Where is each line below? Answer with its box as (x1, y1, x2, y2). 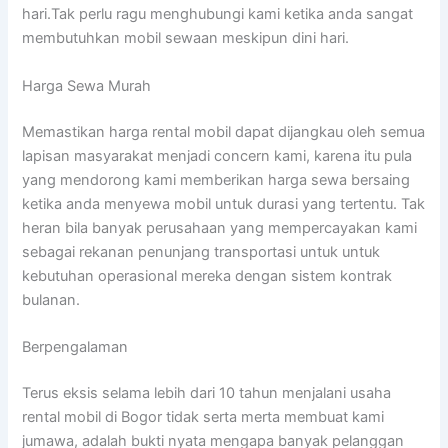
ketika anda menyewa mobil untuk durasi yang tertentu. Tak (22, 194, 426, 213)
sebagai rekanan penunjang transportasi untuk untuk (22, 242, 381, 261)
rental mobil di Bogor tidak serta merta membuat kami (22, 407, 385, 426)
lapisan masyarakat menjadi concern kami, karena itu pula (22, 146, 413, 165)
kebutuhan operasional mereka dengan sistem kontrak (22, 266, 393, 285)
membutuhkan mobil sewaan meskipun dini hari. (22, 29, 350, 48)
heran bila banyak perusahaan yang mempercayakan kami (22, 218, 418, 237)
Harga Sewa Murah (22, 76, 152, 95)
